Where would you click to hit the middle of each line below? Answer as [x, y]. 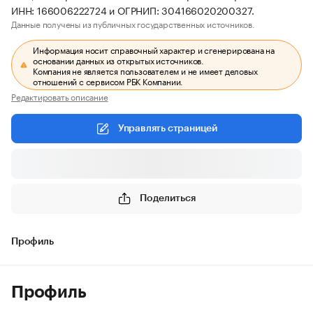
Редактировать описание [60, 96]
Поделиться [168, 198]
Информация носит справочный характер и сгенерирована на [154, 49]
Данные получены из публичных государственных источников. [133, 23]
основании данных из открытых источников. [119, 60]
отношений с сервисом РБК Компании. [108, 81]
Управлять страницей [168, 129]
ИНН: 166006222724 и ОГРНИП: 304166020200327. [133, 10]
